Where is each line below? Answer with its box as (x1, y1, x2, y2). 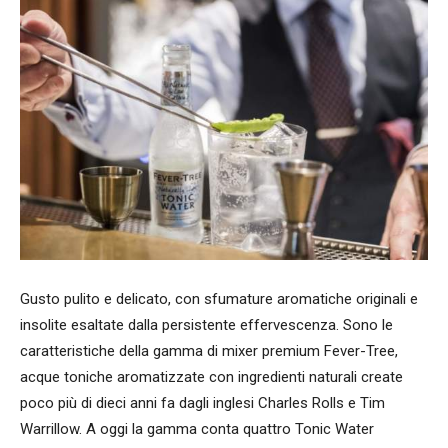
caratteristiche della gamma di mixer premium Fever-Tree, (20, 341, 398, 360)
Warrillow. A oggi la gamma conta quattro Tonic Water (20, 419, 374, 438)
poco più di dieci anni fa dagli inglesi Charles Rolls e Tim (20, 393, 385, 412)
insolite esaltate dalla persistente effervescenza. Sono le (20, 315, 393, 334)
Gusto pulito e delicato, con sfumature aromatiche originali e (20, 289, 418, 308)
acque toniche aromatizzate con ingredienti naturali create (20, 367, 403, 386)
